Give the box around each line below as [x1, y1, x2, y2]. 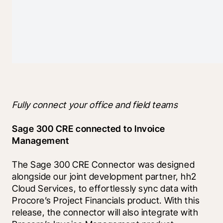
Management [12, 135, 69, 146]
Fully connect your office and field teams [12, 100, 178, 111]
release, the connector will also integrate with [12, 207, 199, 218]
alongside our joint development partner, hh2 [12, 171, 197, 182]
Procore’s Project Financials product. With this [12, 195, 200, 206]
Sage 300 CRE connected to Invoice [12, 123, 165, 134]
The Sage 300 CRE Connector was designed [12, 159, 195, 170]
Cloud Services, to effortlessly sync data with [12, 183, 198, 194]
